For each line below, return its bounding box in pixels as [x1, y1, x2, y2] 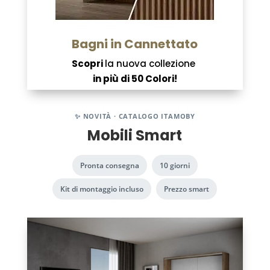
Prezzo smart [164, 184, 210, 194]
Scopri [72, 57, 105, 70]
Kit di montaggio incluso [60, 184, 144, 194]
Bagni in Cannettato [72, 36, 198, 52]
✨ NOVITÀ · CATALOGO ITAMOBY [75, 111, 195, 121]
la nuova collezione [105, 57, 198, 70]
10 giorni [159, 160, 190, 171]
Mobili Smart [87, 125, 183, 145]
